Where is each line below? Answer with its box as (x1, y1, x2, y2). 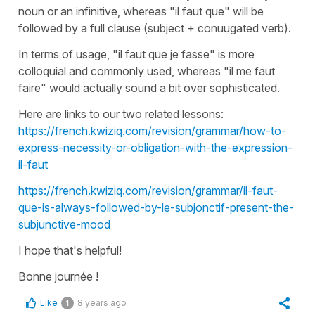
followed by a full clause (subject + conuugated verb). (18, 20, 291, 35)
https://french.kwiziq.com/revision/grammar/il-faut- (18, 183, 278, 198)
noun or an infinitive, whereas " (18, 4, 175, 18)
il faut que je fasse (118, 46, 210, 61)
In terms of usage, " (18, 46, 118, 61)
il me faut (229, 63, 275, 78)
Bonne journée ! (18, 269, 98, 283)
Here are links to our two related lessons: (18, 106, 224, 121)
